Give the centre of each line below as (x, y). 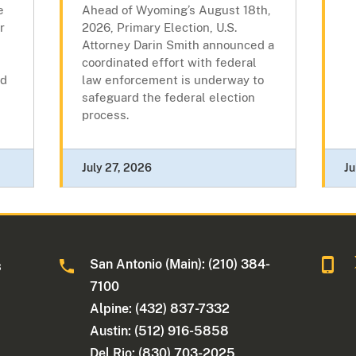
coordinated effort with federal (169, 63)
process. (105, 115)
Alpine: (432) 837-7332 (160, 309)
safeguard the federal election (168, 98)
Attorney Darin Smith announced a (178, 45)
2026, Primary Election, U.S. (159, 28)
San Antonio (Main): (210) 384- (180, 265)
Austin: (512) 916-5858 (160, 331)
